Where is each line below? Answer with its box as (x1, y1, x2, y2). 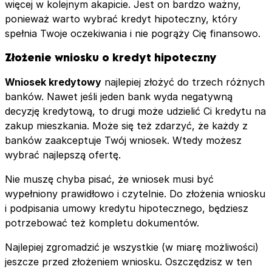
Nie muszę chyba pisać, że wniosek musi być (5, 172, 214, 185)
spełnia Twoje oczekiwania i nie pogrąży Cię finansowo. (5, 27, 260, 39)
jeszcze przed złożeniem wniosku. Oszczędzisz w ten (5, 255, 252, 268)
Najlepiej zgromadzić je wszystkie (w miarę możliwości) (5, 240, 259, 253)
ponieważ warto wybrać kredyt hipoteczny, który (5, 12, 237, 25)
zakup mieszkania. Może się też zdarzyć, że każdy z (5, 119, 248, 132)
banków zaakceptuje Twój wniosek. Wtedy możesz (5, 134, 242, 146)
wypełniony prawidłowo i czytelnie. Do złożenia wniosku (5, 187, 265, 200)
